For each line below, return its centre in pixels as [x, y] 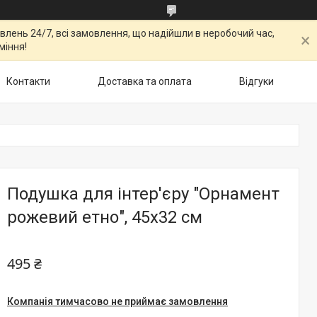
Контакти [28, 81]
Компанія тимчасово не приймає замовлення [117, 301]
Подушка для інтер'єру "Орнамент [143, 194]
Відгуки [257, 81]
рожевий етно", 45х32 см [105, 217]
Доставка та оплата [145, 81]
